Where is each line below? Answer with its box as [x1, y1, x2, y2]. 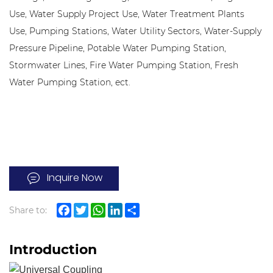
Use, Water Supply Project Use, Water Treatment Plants [9, 9, 244, 19]
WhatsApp [105, 204, 151, 216]
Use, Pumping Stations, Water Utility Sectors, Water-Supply [9, 26, 261, 37]
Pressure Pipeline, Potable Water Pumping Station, [9, 43, 226, 54]
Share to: [9, 204, 47, 216]
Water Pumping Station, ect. [9, 77, 140, 88]
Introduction [9, 239, 97, 258]
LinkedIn [122, 204, 158, 216]
